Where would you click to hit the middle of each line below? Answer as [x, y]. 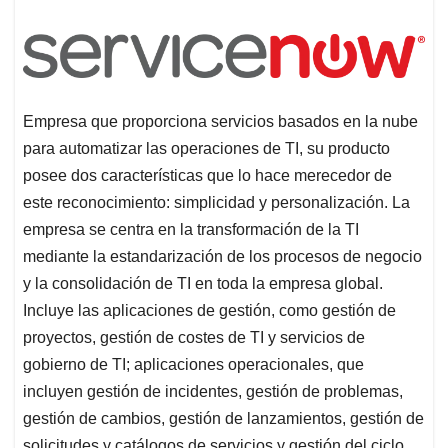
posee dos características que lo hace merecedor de [207, 176]
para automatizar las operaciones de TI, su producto [206, 149]
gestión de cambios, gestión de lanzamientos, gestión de [223, 419]
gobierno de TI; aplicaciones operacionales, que [193, 365]
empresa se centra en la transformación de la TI [191, 230]
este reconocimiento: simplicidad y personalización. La [216, 203]
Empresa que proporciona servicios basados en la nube [220, 122]
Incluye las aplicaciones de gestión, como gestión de [209, 311]
